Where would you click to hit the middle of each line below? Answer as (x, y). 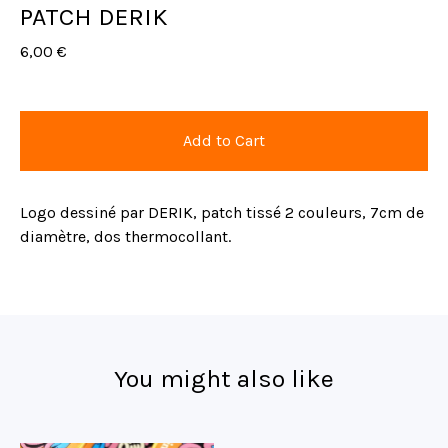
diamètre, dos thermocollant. (125, 236)
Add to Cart (224, 140)
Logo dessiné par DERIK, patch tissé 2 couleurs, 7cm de (222, 212)
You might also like (224, 378)
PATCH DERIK (94, 16)
